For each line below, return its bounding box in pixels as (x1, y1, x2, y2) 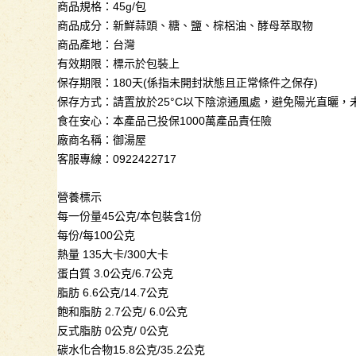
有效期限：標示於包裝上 (57, 57, 180, 70)
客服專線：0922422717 (57, 153, 176, 165)
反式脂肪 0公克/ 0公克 (57, 324, 168, 337)
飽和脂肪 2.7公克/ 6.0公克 (57, 305, 188, 318)
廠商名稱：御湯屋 (57, 133, 146, 146)
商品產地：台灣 (57, 38, 135, 51)
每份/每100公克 (57, 229, 135, 242)
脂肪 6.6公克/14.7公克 (57, 286, 168, 299)
